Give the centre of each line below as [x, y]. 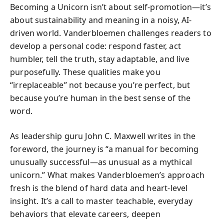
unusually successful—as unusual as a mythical [101, 162]
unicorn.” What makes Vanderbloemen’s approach [107, 175]
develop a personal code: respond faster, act [95, 46]
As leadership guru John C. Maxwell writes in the [103, 136]
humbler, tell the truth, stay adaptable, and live [100, 59]
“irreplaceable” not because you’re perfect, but [100, 85]
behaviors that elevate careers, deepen [85, 214]
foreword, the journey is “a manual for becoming [104, 149]
